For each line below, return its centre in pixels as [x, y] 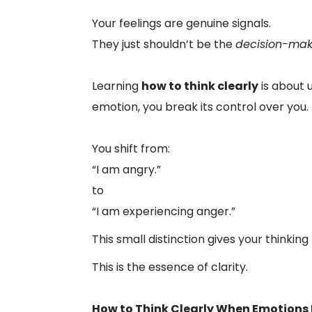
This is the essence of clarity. [170, 267]
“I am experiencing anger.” [164, 211]
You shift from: [131, 149]
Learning [117, 86]
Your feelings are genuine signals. [181, 23]
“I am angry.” [126, 170]
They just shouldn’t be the [164, 44]
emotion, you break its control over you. [200, 107]
